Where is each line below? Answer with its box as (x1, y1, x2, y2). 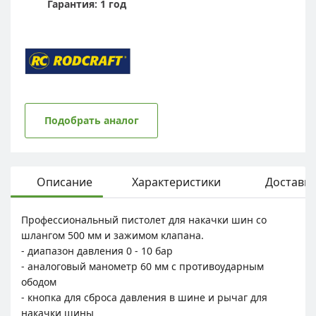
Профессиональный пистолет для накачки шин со (21, 212, 267, 226)
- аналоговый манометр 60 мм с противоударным (21, 259, 264, 273)
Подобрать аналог (44, 113, 139, 127)
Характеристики (132, 174, 221, 190)
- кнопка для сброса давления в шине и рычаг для (21, 290, 267, 304)
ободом (21, 274, 56, 288)
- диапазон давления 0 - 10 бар (21, 243, 173, 257)
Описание (37, 174, 92, 190)
